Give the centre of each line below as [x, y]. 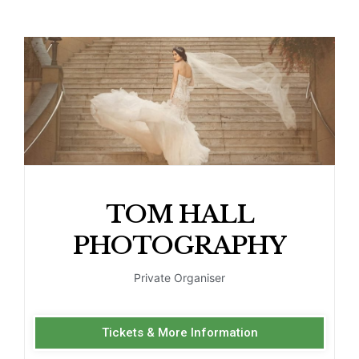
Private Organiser [179, 278]
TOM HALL [179, 215]
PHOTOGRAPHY [179, 246]
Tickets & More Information [179, 333]
